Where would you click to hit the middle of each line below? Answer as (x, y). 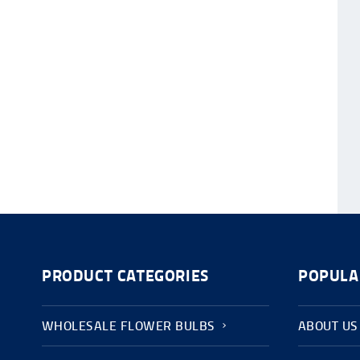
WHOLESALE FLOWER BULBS (129, 326)
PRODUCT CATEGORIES (126, 276)
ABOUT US (328, 326)
